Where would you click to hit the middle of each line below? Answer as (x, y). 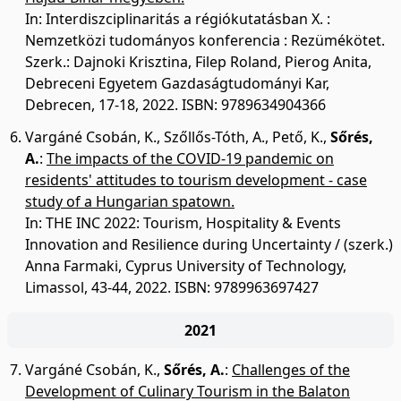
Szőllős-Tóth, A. (214, 137)
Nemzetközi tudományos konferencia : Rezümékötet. (205, 40)
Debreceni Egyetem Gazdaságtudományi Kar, (177, 83)
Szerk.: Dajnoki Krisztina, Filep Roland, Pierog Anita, (198, 62)
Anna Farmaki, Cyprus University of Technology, (186, 266)
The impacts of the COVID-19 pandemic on (190, 158)
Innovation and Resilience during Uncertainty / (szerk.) (209, 244)
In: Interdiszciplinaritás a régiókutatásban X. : (178, 19)
